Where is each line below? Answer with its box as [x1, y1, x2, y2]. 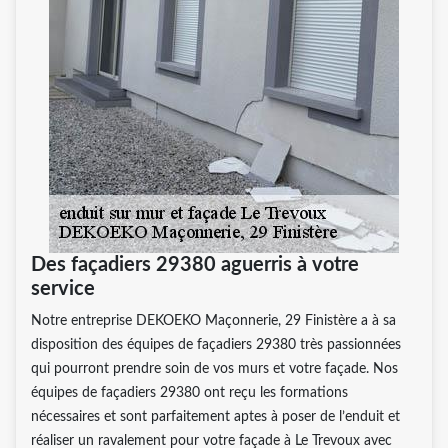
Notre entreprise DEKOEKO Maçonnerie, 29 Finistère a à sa [31, 313, 396, 328]
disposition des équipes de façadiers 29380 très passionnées [31, 337, 401, 352]
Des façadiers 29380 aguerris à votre [31, 254, 359, 275]
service [31, 278, 95, 299]
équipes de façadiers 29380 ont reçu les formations [31, 385, 348, 400]
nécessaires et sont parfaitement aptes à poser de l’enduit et [31, 409, 400, 424]
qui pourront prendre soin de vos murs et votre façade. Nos [31, 361, 398, 376]
